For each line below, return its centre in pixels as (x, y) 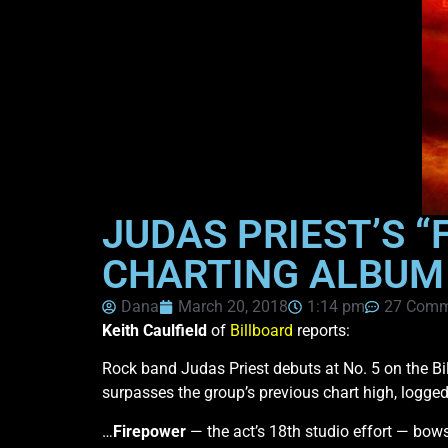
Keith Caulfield (154, 330)
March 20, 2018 (233, 306)
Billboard (261, 330)
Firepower (149, 431)
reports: (321, 330)
